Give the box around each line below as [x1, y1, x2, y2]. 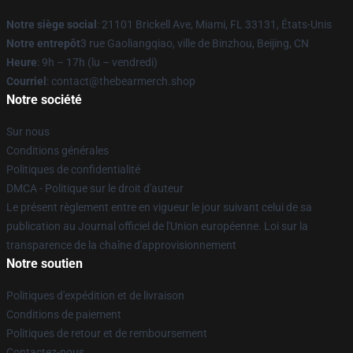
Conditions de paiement [6, 308, 121, 321]
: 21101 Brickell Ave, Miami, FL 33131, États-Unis [97, 18, 332, 31]
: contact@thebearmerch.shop [46, 75, 195, 87]
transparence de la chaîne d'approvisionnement [6, 239, 236, 251]
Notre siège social [6, 18, 97, 31]
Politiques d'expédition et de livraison [6, 289, 184, 302]
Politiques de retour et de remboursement [6, 327, 207, 340]
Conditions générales [6, 144, 109, 157]
